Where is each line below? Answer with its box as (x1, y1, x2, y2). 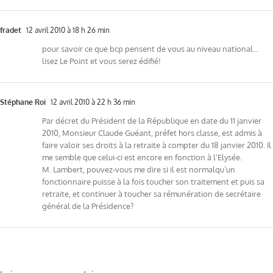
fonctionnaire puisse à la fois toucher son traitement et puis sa (42, 177, 264, 187)
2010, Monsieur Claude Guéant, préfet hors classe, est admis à (42, 128, 262, 138)
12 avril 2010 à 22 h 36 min (49, 97, 135, 107)
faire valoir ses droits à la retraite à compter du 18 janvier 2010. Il (42, 140, 271, 151)
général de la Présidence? (42, 201, 133, 211)
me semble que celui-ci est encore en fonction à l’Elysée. (42, 152, 242, 163)
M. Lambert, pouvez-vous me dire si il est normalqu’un (42, 165, 235, 175)
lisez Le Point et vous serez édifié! (42, 56, 161, 66)
